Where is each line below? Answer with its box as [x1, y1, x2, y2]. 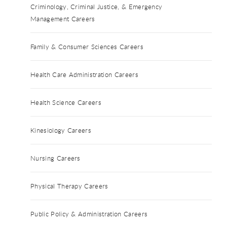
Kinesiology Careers [30, 125, 92, 135]
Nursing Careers [30, 153, 81, 163]
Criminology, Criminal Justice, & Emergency [30, 2, 163, 11]
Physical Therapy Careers [30, 181, 108, 191]
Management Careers [30, 14, 95, 23]
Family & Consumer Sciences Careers [30, 42, 143, 51]
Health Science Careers [30, 97, 102, 107]
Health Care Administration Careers [30, 69, 138, 79]
